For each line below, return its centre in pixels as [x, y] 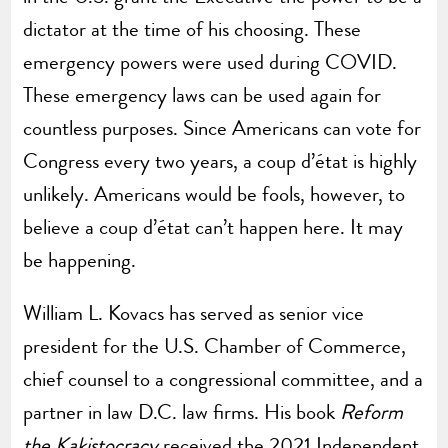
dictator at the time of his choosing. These [192, 28]
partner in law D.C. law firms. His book [182, 411]
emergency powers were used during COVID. [210, 61]
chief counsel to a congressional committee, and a [223, 378]
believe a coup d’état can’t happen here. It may [213, 226]
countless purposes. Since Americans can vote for [222, 127]
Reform [372, 411]
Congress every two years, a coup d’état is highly [220, 160]
